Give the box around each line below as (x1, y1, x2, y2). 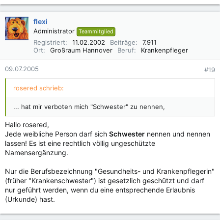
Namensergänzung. (5, 148, 68, 157)
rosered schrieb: (13, 84, 64, 92)
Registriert (33, 38, 65, 46)
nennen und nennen (145, 130, 210, 138)
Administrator (33, 27, 75, 35)
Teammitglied (79, 28, 113, 35)
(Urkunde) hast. (5, 195, 55, 203)
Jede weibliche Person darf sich (5, 130, 109, 138)
